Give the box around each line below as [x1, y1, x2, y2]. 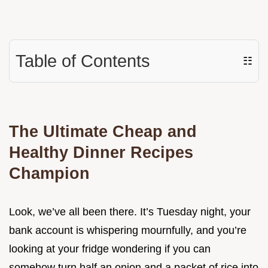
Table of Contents [16, 51, 150, 71]
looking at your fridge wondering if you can [9, 243, 211, 255]
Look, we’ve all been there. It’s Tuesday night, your [9, 206, 251, 218]
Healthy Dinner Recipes [9, 143, 193, 162]
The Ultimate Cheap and [9, 122, 197, 141]
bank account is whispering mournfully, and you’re [9, 224, 246, 237]
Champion [9, 164, 90, 183]
